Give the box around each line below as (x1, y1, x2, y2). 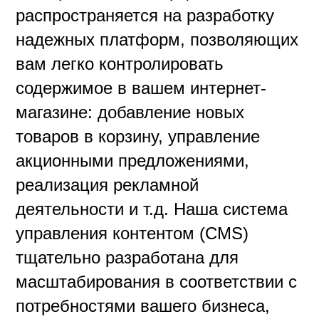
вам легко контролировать (16, 53, 224, 73)
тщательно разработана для (16, 247, 239, 267)
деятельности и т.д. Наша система (16, 199, 288, 219)
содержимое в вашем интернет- (16, 78, 267, 98)
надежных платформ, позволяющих (16, 29, 299, 49)
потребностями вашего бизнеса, (16, 296, 271, 315)
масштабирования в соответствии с (16, 271, 298, 291)
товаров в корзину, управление (16, 126, 261, 146)
